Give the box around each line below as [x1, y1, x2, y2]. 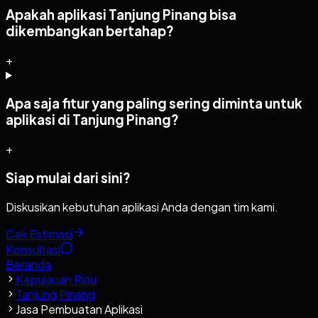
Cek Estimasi [6, 226, 72, 241]
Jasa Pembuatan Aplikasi [16, 301, 143, 317]
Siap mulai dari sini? [6, 169, 131, 186]
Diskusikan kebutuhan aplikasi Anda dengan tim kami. [6, 199, 278, 214]
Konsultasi [6, 241, 60, 257]
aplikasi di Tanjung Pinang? [6, 111, 179, 128]
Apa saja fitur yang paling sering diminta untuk [6, 95, 302, 112]
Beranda [6, 256, 51, 272]
